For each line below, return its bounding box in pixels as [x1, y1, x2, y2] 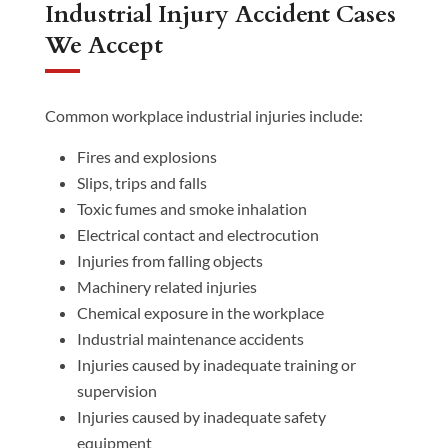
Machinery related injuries [76, 277, 257, 296]
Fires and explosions [76, 147, 217, 166]
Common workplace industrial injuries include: [44, 106, 363, 125]
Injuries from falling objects [76, 251, 263, 270]
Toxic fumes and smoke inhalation [76, 199, 307, 218]
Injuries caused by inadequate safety [76, 407, 326, 426]
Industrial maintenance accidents [76, 329, 304, 348]
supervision [76, 381, 157, 400]
